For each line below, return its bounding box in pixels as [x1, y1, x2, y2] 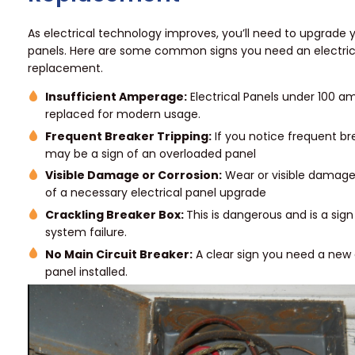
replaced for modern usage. [45, 106, 201, 123]
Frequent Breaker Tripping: [45, 128, 212, 144]
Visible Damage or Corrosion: [45, 167, 223, 184]
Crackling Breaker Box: [45, 206, 187, 223]
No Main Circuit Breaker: [45, 246, 193, 262]
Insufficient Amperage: [45, 89, 188, 105]
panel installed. [45, 263, 128, 280]
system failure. [45, 223, 128, 240]
